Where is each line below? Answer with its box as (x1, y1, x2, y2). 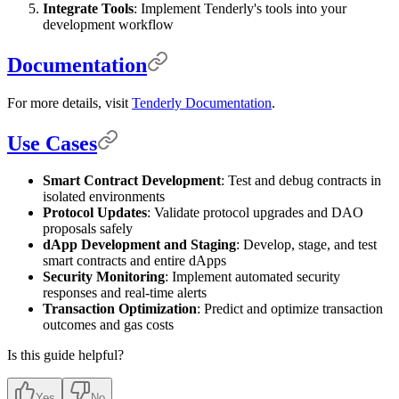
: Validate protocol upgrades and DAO (147, 205, 363, 221)
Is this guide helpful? (7, 347, 124, 363)
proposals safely (43, 221, 133, 237)
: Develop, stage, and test (236, 237, 377, 253)
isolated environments (43, 189, 165, 205)
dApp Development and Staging (43, 237, 236, 253)
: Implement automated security (165, 269, 340, 285)
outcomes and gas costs (43, 317, 174, 333)
